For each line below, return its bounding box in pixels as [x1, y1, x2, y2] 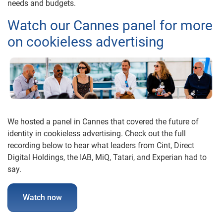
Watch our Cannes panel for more [7, 17, 213, 34]
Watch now [23, 193, 62, 203]
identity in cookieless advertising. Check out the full [7, 129, 186, 139]
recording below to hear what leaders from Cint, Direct [7, 141, 194, 151]
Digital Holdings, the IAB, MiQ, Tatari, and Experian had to [7, 153, 207, 163]
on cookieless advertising [7, 34, 164, 51]
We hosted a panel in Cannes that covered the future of [7, 117, 199, 127]
